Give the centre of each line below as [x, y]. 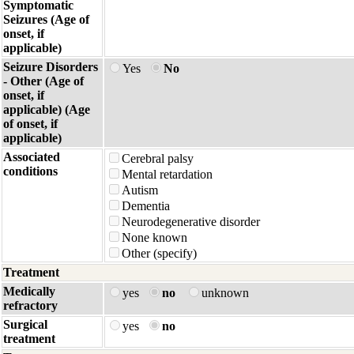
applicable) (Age [47, 109]
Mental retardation [167, 174]
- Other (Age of [43, 81]
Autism [140, 190]
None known [154, 237]
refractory [30, 305]
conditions [30, 171]
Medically [29, 291]
